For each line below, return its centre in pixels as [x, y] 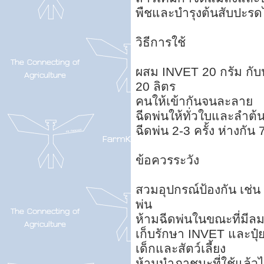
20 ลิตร [156, 86]
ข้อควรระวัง [167, 160]
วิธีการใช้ [161, 42]
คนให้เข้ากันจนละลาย [194, 101]
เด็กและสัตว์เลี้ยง [181, 248]
